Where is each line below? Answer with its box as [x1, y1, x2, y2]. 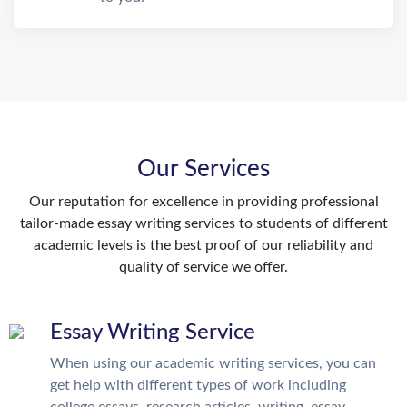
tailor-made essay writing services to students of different [19, 216, 388, 231]
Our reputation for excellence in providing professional [28, 194, 379, 209]
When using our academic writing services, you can [50, 356, 376, 371]
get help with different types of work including [50, 378, 346, 392]
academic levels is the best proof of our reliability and [34, 238, 373, 253]
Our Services [137, 157, 270, 181]
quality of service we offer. [119, 260, 288, 274]
